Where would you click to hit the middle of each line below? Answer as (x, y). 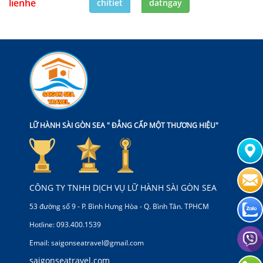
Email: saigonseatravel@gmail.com (87, 242)
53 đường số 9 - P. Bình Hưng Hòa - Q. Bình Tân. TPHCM (119, 206)
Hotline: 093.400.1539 (65, 224)
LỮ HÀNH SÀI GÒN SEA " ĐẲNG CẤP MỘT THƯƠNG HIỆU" (124, 125)
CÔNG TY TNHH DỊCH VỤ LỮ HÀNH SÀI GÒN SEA (123, 187)
